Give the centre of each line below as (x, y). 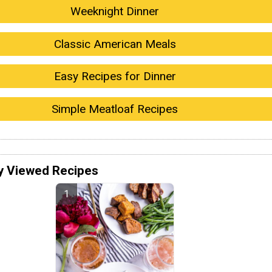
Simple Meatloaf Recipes (115, 109)
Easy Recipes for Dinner (115, 76)
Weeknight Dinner (115, 12)
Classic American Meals (115, 44)
